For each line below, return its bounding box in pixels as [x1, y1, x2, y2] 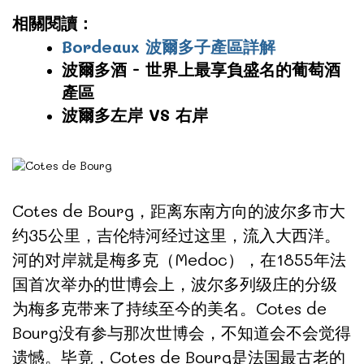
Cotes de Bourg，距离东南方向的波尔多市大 [12, 199, 345, 221]
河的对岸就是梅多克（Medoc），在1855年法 [12, 248, 346, 270]
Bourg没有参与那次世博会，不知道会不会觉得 [12, 321, 351, 343]
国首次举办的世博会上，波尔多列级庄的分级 [12, 272, 337, 294]
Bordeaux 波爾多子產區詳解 [62, 36, 275, 58]
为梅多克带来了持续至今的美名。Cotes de [12, 297, 327, 318]
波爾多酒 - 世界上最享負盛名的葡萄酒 [62, 58, 340, 80]
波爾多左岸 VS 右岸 [62, 104, 208, 126]
